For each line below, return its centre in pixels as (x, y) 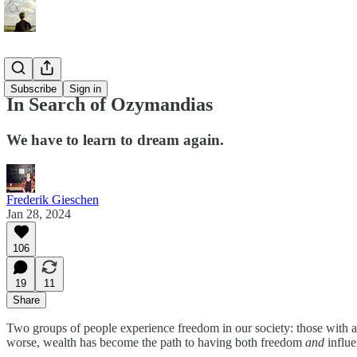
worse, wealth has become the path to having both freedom (156, 342)
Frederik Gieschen (53, 199)
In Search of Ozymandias (110, 104)
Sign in (85, 89)
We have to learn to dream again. (115, 139)
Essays (24, 71)
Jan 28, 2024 (39, 214)
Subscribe (33, 89)
